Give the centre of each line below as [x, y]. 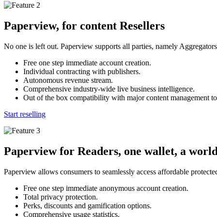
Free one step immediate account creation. [87, 63]
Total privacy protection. [61, 197]
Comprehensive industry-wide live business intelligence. [109, 89]
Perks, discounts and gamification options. [87, 206]
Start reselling [25, 114]
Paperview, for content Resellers [84, 26]
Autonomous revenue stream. [68, 80]
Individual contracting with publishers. [82, 72]
